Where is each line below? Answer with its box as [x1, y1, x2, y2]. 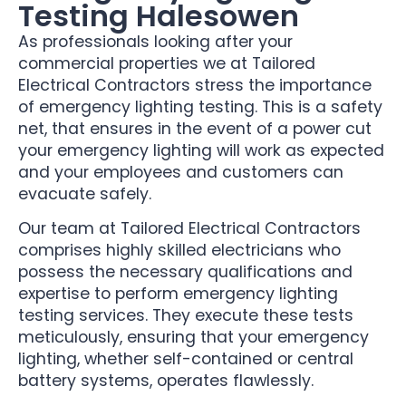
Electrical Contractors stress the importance [18, 73, 372, 96]
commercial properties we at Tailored [18, 52, 315, 74]
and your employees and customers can [18, 160, 343, 183]
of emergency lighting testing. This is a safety [18, 95, 382, 118]
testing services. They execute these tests [18, 304, 353, 327]
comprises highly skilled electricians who [18, 239, 341, 262]
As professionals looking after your [18, 30, 293, 53]
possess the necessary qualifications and [18, 261, 353, 284]
